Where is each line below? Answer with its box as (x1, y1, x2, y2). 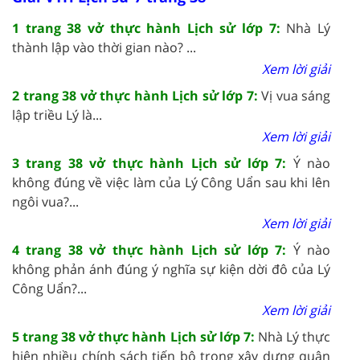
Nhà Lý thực (257, 327, 331, 346)
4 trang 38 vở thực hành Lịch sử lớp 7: (12, 240, 293, 259)
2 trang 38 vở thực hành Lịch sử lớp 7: (12, 86, 261, 104)
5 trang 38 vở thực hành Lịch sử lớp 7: (12, 327, 258, 346)
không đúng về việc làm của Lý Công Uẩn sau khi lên (12, 173, 330, 191)
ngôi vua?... (12, 192, 79, 211)
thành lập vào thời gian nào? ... (12, 38, 196, 56)
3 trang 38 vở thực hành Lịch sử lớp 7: (12, 153, 293, 172)
